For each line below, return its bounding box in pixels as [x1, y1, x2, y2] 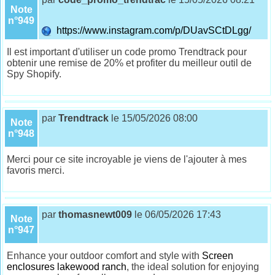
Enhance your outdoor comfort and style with [7, 250, 203, 261]
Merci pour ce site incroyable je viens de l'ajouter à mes [7, 153, 247, 165]
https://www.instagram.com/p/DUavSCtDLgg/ [52, 25, 254, 36]
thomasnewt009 [58, 209, 133, 220]
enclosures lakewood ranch [7, 261, 127, 272]
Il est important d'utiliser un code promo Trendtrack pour [7, 46, 247, 57]
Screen [202, 250, 234, 261]
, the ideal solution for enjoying [126, 261, 260, 272]
